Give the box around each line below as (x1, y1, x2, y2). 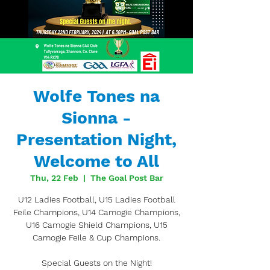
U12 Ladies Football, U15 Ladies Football (17, 195, 175, 204)
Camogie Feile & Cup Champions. (33, 233, 160, 242)
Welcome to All (34, 151, 159, 171)
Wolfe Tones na (33, 86, 160, 106)
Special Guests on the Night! (41, 258, 152, 268)
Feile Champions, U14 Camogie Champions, (13, 207, 180, 217)
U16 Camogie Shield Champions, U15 (25, 220, 168, 230)
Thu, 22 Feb (30, 173, 78, 183)
